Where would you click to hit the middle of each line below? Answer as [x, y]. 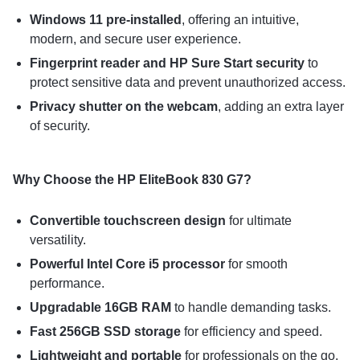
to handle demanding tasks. [251, 307]
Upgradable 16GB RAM [100, 307]
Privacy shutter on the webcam [123, 106]
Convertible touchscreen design [127, 221]
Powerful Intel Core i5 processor [127, 264]
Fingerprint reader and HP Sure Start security [167, 63]
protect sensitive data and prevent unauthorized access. [187, 82]
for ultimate [258, 221]
